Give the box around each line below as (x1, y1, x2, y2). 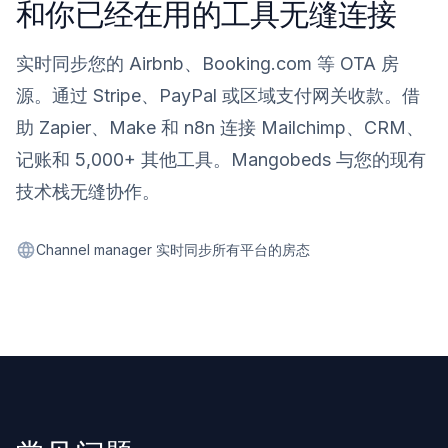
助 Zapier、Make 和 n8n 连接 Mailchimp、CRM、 (16, 117, 424, 139)
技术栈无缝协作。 (16, 181, 160, 203)
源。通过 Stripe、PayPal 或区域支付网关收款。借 (16, 85, 420, 107)
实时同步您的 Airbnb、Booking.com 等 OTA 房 (16, 53, 399, 75)
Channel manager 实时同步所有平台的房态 (36, 241, 310, 259)
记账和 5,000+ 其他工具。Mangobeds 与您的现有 (16, 149, 426, 171)
